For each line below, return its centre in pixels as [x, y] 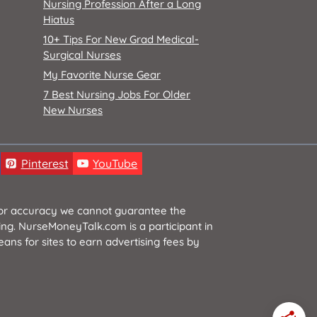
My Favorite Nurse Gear [102, 75]
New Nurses [73, 110]
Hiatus [59, 19]
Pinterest [45, 163]
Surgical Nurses [82, 55]
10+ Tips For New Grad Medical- [121, 39]
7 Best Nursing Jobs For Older [117, 94]
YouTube [115, 163]
